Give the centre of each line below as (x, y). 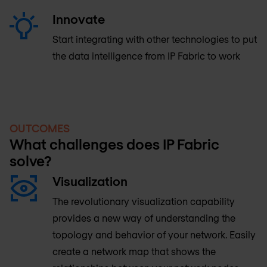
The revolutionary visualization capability (144, 201)
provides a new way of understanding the (144, 218)
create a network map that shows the (134, 251)
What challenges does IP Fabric (114, 144)
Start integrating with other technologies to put (155, 39)
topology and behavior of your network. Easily (154, 235)
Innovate (79, 19)
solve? (31, 161)
